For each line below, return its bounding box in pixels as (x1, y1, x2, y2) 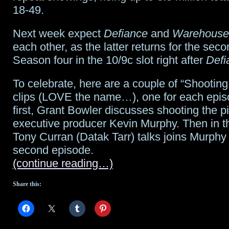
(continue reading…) (13, 156, 113, 170)
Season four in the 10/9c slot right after (13, 53, 206, 66)
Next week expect (13, 27, 104, 40)
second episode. (13, 143, 94, 156)
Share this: (13, 180, 41, 188)
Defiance (104, 27, 148, 40)
